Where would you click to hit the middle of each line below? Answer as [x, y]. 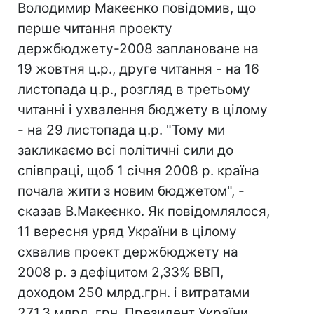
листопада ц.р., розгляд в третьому [134, 89]
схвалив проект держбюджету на [128, 252]
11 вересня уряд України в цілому [127, 232]
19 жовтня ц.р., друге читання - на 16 [138, 69]
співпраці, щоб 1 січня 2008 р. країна [138, 171]
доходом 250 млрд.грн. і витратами [134, 293]
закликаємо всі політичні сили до [125, 150]
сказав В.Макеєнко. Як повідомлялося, [144, 211]
